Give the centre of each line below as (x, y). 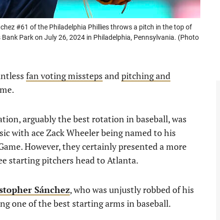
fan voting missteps (64, 76)
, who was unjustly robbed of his (132, 190)
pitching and (146, 76)
